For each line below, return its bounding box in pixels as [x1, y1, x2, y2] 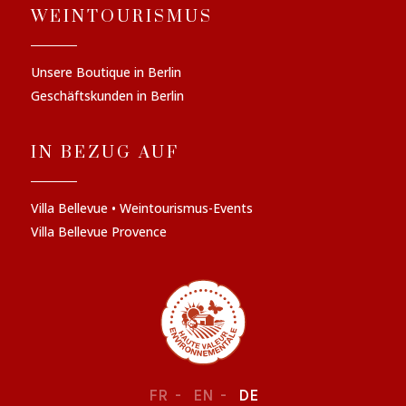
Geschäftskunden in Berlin [31, 86, 184, 104]
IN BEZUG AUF [31, 141, 179, 163]
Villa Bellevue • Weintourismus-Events [31, 198, 253, 217]
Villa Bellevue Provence [31, 222, 167, 240]
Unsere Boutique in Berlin [31, 63, 181, 81]
